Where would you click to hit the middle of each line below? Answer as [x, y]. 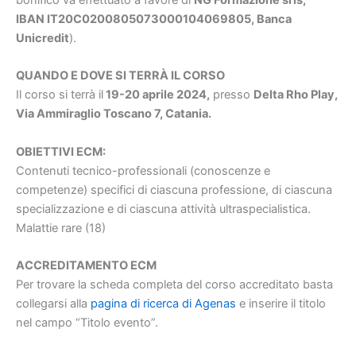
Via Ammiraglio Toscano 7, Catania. [114, 114]
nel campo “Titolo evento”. [87, 322]
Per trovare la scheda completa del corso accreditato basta [174, 284]
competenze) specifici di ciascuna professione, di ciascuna [174, 190]
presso [232, 95]
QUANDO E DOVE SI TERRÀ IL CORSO [120, 76]
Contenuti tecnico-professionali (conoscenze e [143, 170]
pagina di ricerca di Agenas [163, 303]
